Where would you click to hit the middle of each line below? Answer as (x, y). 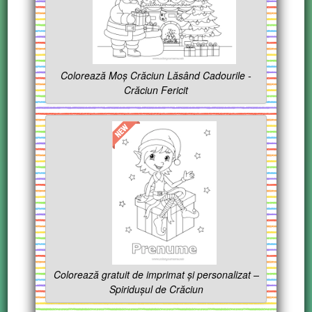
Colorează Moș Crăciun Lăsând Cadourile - (156, 76)
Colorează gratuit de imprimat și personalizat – (156, 275)
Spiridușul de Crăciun (156, 289)
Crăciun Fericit (156, 90)
